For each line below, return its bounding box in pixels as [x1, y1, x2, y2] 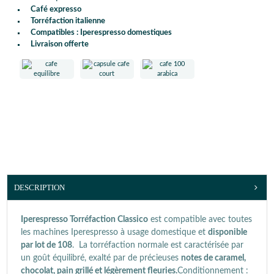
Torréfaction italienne [31, 17, 105, 25]
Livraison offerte [31, 40, 89, 48]
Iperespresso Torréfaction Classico [21, 215, 148, 224]
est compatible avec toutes [148, 215, 252, 224]
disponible [208, 228, 247, 237]
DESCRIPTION [14, 183, 65, 192]
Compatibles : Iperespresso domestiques [31, 28, 172, 37]
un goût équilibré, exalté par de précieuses [21, 254, 181, 262]
